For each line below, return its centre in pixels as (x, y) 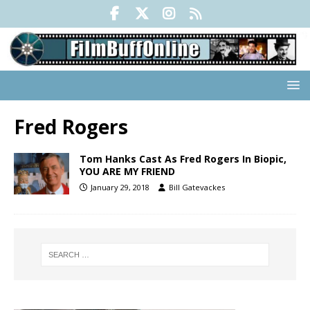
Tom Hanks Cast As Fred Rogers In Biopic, (183, 159)
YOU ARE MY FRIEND (127, 172)
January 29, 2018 (120, 188)
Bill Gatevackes (197, 188)
